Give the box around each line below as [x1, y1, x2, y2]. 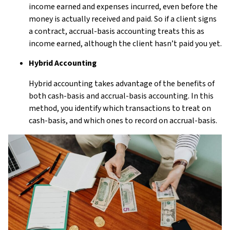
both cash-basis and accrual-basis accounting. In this [29, 90, 214, 102]
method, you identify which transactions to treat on [29, 103, 211, 114]
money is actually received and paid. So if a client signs [29, 13, 217, 25]
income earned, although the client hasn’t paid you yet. [29, 37, 222, 49]
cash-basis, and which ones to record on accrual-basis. [29, 115, 217, 127]
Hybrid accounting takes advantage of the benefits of [29, 78, 215, 90]
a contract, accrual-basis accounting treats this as [29, 25, 204, 37]
